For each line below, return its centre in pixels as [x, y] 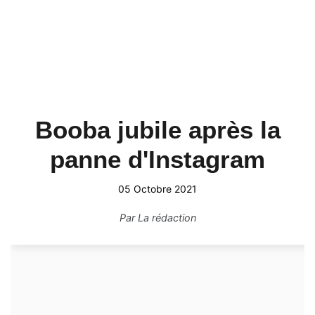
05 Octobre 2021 [157, 189]
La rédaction [167, 218]
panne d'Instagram [157, 159]
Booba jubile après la [157, 130]
